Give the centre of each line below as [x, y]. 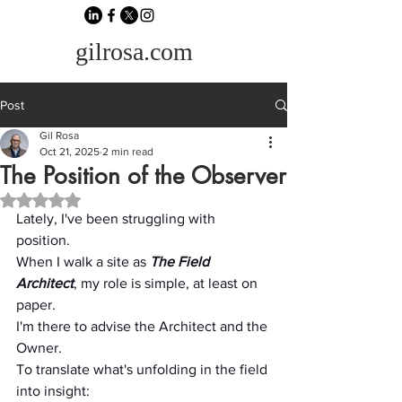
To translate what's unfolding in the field [144, 369]
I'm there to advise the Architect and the [144, 326]
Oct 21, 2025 [70, 152]
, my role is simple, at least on [167, 283]
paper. [36, 305]
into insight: [53, 391]
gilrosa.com [134, 52]
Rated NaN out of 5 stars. [109, 199]
